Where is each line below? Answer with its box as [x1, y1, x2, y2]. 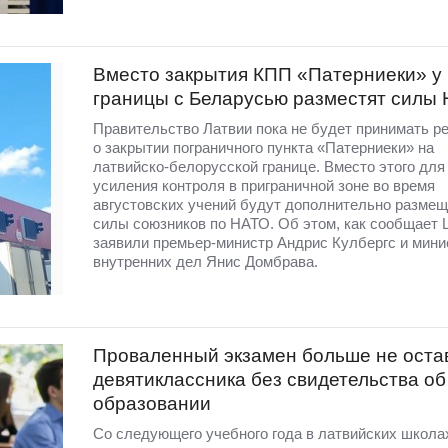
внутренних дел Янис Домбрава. [92, 252, 318, 270]
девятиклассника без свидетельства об [92, 369, 446, 391]
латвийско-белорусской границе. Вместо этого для [92, 157, 445, 175]
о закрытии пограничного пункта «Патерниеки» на [92, 138, 434, 156]
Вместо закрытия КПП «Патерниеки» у [92, 63, 442, 85]
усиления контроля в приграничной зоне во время [92, 176, 435, 194]
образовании [92, 393, 211, 415]
